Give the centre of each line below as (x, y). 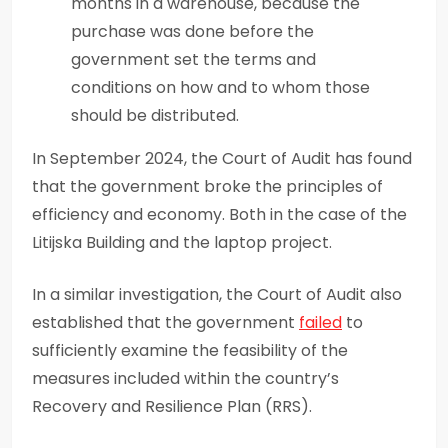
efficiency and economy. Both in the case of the (219, 214)
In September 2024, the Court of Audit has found (222, 158)
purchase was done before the (192, 31)
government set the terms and (193, 59)
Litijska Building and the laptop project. (182, 242)
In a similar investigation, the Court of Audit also (217, 294)
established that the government (165, 322)
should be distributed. (155, 115)
